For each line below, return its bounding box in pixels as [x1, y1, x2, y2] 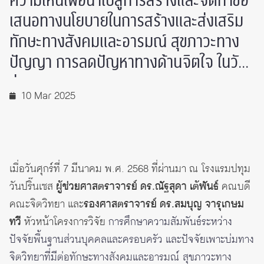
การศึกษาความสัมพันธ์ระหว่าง [108, 214, 232, 230]
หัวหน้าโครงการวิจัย [21, 214, 108, 230]
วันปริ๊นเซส [9, 179, 56, 194]
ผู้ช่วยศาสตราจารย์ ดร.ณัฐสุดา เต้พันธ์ [56, 179, 219, 194]
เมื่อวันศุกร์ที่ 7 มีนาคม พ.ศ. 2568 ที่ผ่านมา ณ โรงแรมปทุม [9, 161, 250, 177]
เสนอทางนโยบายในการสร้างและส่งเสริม [9, 9, 243, 34]
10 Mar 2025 [21, 88, 75, 104]
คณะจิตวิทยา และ [9, 196, 84, 212]
